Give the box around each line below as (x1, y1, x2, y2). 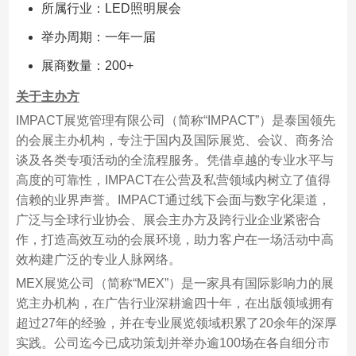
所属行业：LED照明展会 (41, 2, 181, 15)
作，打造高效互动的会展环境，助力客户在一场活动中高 (15, 233, 334, 246)
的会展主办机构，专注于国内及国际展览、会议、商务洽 (15, 133, 334, 147)
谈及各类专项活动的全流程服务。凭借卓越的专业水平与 (15, 153, 334, 167)
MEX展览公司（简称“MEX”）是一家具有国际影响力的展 (15, 277, 334, 290)
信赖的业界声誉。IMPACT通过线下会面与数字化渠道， (15, 193, 331, 207)
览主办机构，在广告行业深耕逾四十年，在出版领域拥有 (15, 296, 334, 310)
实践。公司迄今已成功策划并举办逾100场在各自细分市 (15, 336, 330, 350)
